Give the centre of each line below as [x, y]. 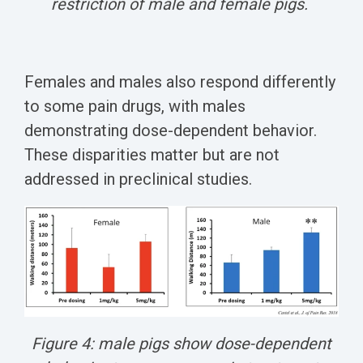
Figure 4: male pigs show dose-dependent [181, 344]
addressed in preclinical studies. [138, 179]
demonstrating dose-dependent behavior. [171, 130]
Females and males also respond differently [180, 81]
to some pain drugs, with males [135, 106]
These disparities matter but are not [152, 154]
